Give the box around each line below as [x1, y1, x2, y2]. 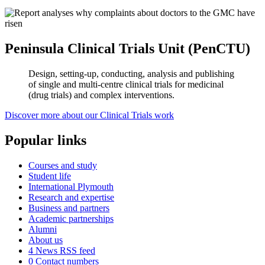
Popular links [5, 132, 86, 148]
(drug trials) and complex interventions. [28, 90, 174, 101]
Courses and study [28, 160, 97, 170]
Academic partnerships [28, 213, 114, 224]
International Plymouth [28, 181, 114, 192]
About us [28, 234, 63, 245]
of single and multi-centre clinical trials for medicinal [28, 79, 224, 90]
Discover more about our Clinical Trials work [5, 110, 174, 121]
